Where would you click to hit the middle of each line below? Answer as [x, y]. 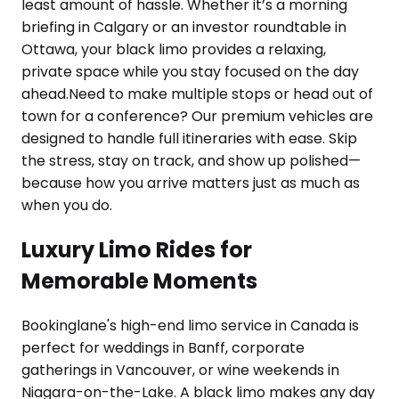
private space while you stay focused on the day [190, 72]
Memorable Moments [139, 281]
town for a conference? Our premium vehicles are [197, 117]
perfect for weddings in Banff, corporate [163, 348]
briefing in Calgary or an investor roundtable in [184, 28]
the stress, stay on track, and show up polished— [191, 161]
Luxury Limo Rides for [137, 250]
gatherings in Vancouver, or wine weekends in [180, 370]
